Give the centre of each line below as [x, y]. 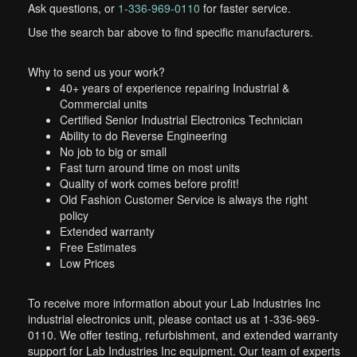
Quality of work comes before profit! [149, 183]
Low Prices [87, 263]
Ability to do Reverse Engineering [143, 135]
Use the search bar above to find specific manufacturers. [171, 32]
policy [74, 215]
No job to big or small [113, 151]
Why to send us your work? [96, 72]
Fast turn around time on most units [150, 167]
